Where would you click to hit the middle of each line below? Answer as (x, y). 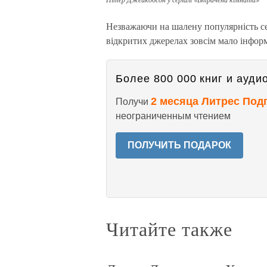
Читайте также (169, 229)
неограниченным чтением (173, 116)
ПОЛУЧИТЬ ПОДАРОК (179, 145)
